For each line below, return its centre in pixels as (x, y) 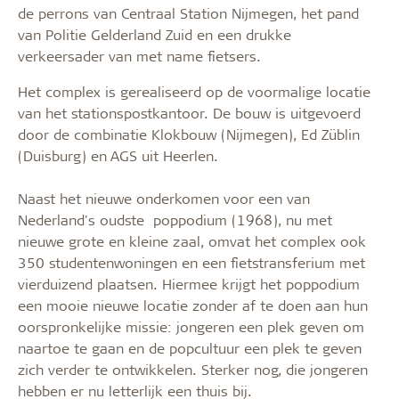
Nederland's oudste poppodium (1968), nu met (175, 219)
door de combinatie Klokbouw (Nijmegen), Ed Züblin (189, 134)
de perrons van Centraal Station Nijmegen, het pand (188, 12)
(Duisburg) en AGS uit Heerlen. (118, 155)
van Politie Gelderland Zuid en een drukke (155, 34)
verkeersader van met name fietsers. (142, 55)
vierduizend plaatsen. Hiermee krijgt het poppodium (189, 283)
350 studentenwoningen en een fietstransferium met (191, 262)
